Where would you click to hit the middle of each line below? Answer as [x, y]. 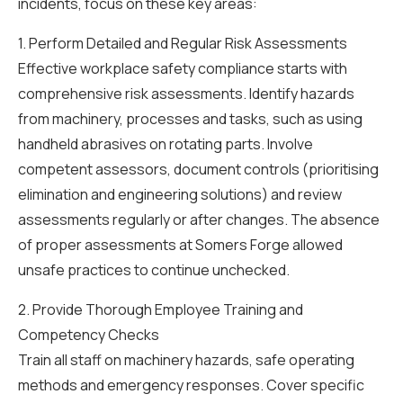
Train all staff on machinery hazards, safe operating [186, 360]
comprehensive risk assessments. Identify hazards [186, 94]
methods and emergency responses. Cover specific [191, 385]
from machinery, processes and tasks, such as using [190, 119]
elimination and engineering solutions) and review [180, 194]
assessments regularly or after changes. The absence [199, 219]
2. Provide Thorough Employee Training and [161, 309]
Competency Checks [89, 335]
